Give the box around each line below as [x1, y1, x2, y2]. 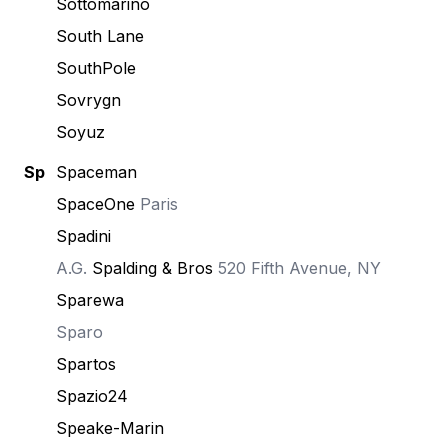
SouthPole [56, 58, 136, 78]
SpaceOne [56, 194, 135, 214]
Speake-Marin [56, 418, 164, 438]
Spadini [56, 226, 111, 246]
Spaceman [56, 162, 137, 182]
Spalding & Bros [92, 258, 213, 278]
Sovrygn [56, 90, 121, 110]
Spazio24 [56, 386, 128, 406]
